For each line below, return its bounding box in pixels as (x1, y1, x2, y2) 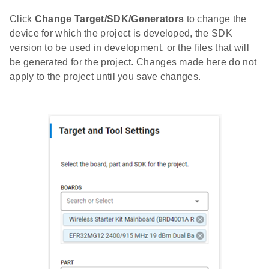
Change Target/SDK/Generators (34, 13, 184, 24)
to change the (184, 13, 247, 24)
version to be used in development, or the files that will (10, 42, 250, 53)
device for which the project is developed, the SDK (10, 28, 232, 38)
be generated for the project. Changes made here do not (10, 56, 257, 67)
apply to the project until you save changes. (10, 71, 201, 82)
